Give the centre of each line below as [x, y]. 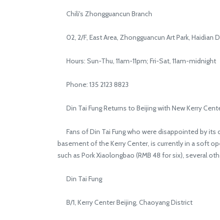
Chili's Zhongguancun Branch [105, 14]
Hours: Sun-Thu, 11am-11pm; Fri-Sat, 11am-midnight [137, 61]
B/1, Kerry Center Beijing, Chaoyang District [125, 202]
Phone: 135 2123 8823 [93, 84]
